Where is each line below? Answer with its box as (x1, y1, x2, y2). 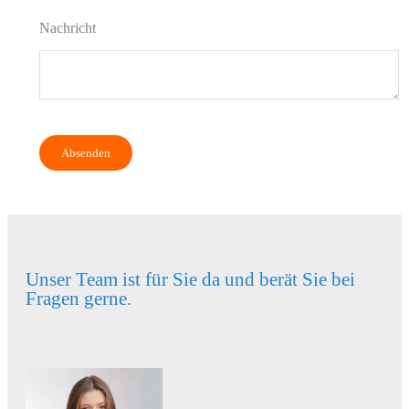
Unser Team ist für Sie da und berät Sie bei (26, 267, 355, 290)
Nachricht (39, 19, 96, 36)
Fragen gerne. (26, 287, 131, 309)
